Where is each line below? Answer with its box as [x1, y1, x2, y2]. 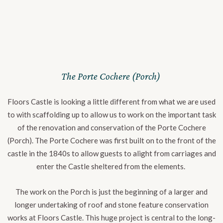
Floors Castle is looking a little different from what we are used [7, 97, 216, 107]
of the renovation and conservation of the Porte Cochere [17, 123, 206, 132]
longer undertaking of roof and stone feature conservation [14, 200, 209, 210]
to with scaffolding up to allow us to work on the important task [7, 110, 216, 119]
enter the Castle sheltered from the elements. [36, 162, 185, 171]
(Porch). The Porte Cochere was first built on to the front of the [7, 136, 216, 145]
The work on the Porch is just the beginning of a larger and [15, 187, 208, 197]
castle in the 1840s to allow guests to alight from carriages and [7, 149, 216, 158]
